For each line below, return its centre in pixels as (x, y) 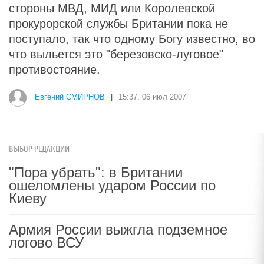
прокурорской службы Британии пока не (118, 24)
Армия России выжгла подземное (118, 230)
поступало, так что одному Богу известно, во (132, 39)
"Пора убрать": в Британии (96, 172)
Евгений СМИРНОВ (70, 97)
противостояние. (55, 70)
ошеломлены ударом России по (112, 185)
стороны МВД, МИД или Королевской (112, 8)
